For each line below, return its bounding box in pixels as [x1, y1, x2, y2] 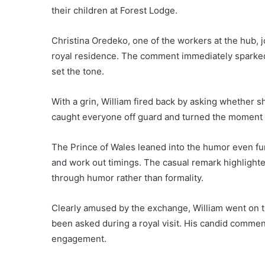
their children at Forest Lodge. [51, 4, 177, 16]
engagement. [51, 232, 106, 244]
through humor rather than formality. [51, 172, 203, 183]
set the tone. [51, 65, 104, 77]
